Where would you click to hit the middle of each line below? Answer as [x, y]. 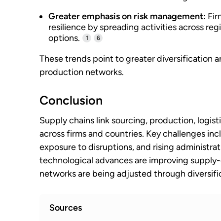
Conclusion [71, 100]
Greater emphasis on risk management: [127, 16]
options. [64, 38]
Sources [66, 207]
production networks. [82, 72]
